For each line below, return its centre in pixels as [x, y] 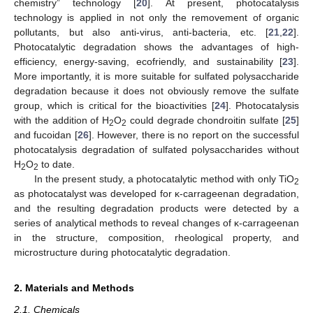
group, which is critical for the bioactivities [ [114, 106]
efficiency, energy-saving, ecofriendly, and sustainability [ [148, 62]
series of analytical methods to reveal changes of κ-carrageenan [156, 223]
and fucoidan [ [46, 135]
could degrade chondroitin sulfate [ [206, 121]
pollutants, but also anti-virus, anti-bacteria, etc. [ [141, 32]
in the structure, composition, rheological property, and [156, 238]
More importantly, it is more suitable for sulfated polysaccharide [156, 77]
